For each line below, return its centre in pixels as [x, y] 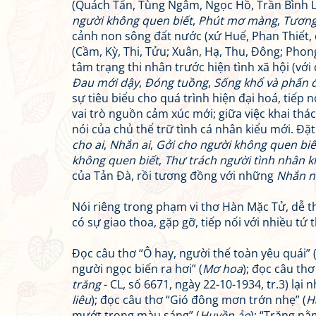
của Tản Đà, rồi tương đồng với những [174, 176]
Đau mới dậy [105, 83]
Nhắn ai [130, 145]
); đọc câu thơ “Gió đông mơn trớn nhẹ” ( [199, 300]
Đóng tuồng [176, 83]
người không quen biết [132, 20]
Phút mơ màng [238, 20]
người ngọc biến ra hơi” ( [137, 269]
